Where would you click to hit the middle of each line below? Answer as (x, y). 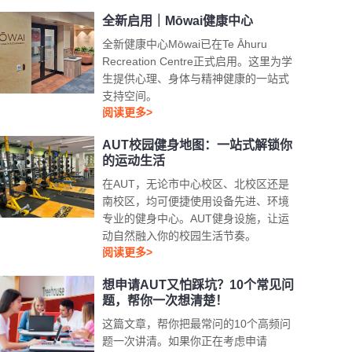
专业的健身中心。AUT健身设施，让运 (196, 218)
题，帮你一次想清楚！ (165, 301)
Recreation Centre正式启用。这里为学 (198, 61)
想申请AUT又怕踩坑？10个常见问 (198, 285)
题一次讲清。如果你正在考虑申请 (185, 341)
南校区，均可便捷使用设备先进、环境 (196, 201)
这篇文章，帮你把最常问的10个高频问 (197, 324)
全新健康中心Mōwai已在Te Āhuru (185, 44)
